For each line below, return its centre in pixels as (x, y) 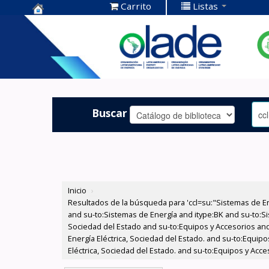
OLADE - (55, 61)
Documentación (77, 42)
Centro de (60, 24)
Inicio (77, 191)
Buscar (110, 113)
